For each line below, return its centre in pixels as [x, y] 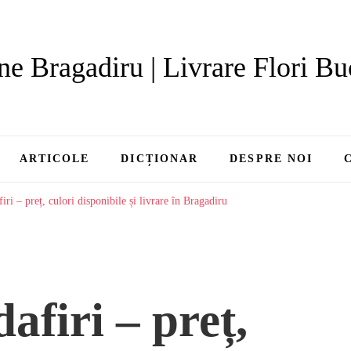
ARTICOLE [54, 159]
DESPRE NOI [271, 159]
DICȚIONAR [160, 159]
